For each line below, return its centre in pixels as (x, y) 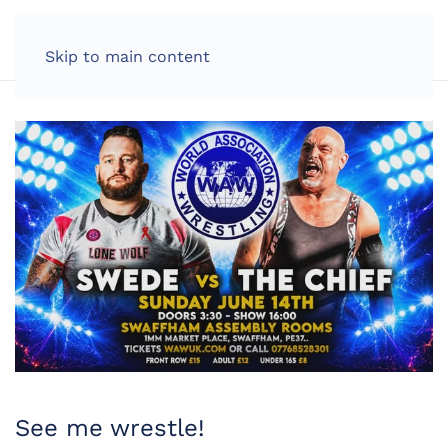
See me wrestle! (110, 427)
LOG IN (349, 40)
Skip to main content (127, 56)
